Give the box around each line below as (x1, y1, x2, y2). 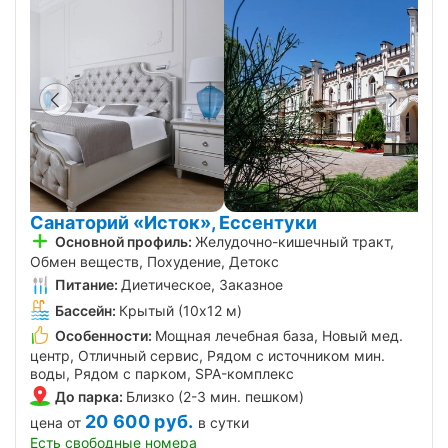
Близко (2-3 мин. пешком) (126, 388, 304, 406)
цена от (30, 414, 81, 432)
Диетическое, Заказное (121, 276, 283, 294)
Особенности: (55, 326, 152, 344)
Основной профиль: (55, 233, 192, 251)
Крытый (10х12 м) (119, 301, 242, 319)
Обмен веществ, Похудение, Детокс (30, 253, 279, 271)
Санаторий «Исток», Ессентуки (30, 212, 317, 234)
